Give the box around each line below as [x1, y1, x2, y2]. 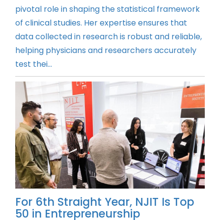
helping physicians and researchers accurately [15, 44, 196, 56]
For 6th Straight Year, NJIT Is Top [15, 194, 194, 210]
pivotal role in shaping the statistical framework [15, 3, 200, 15]
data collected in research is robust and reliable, [15, 30, 202, 42]
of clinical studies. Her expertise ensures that [15, 17, 187, 28]
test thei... [15, 58, 52, 70]
